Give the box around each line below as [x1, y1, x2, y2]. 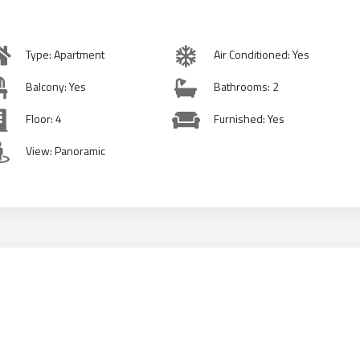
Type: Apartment [26, 46, 105, 63]
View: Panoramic [26, 142, 106, 159]
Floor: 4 [26, 110, 63, 127]
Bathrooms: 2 [213, 78, 279, 95]
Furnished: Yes [213, 110, 284, 127]
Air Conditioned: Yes [213, 46, 309, 63]
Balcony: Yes [26, 78, 87, 95]
